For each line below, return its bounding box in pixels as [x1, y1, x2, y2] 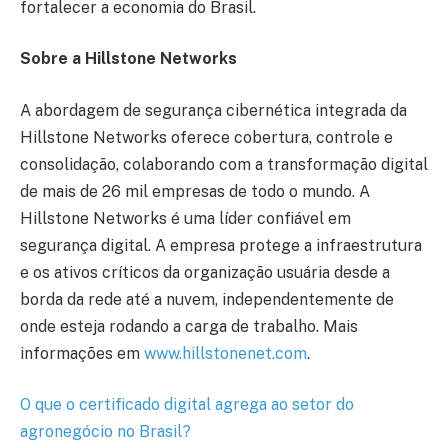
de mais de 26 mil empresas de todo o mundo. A [20, 181, 370, 201]
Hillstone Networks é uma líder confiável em [20, 208, 351, 228]
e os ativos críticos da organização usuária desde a [20, 262, 390, 282]
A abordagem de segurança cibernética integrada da [20, 100, 407, 120]
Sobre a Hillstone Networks [20, 49, 237, 69]
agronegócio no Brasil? [20, 422, 191, 442]
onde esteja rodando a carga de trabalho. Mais [20, 316, 358, 336]
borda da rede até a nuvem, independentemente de [20, 289, 394, 309]
